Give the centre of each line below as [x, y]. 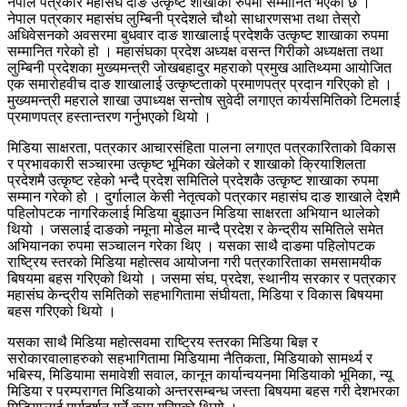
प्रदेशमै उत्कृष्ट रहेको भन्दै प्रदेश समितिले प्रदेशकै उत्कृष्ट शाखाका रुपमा [193, 180]
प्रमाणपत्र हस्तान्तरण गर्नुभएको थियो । [109, 116]
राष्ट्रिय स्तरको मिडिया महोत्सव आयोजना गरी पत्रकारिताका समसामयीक [194, 262]
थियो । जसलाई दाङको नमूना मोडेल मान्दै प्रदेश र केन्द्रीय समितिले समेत [195, 229]
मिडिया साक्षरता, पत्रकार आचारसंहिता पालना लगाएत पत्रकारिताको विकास [202, 147]
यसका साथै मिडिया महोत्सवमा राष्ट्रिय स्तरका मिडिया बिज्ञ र [163, 342]
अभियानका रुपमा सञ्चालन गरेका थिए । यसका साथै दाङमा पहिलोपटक [191, 245]
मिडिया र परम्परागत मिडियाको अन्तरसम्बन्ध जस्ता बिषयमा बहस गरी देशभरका [203, 391]
